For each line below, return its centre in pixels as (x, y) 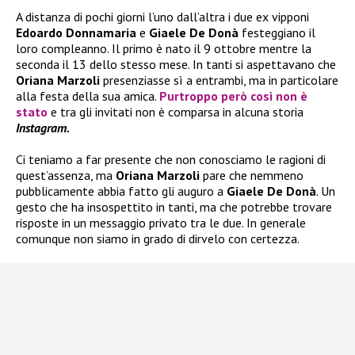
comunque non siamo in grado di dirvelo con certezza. (158, 239)
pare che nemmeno (253, 176)
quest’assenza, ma (66, 176)
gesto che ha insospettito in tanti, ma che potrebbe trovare (174, 207)
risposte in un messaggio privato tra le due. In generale (161, 223)
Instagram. (43, 128)
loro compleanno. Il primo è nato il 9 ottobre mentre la (164, 49)
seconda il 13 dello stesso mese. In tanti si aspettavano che (176, 65)
